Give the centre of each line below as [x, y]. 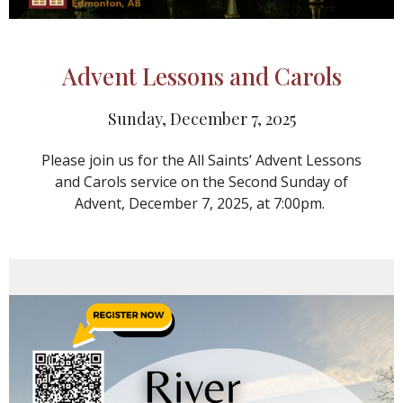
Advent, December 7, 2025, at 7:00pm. [201, 204]
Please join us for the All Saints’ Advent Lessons [201, 161]
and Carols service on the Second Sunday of [201, 182]
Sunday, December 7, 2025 [201, 119]
